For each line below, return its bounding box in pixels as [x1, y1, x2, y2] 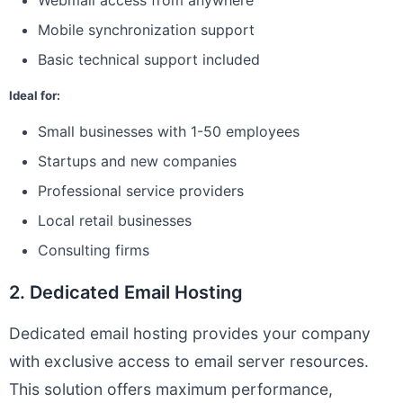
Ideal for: [9, 88, 60, 103]
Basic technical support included [38, 50, 260, 68]
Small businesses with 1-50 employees [38, 122, 300, 140]
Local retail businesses [38, 211, 192, 229]
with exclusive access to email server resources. [9, 352, 369, 371]
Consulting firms [38, 241, 149, 259]
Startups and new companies [38, 152, 237, 170]
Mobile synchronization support [38, 21, 255, 39]
